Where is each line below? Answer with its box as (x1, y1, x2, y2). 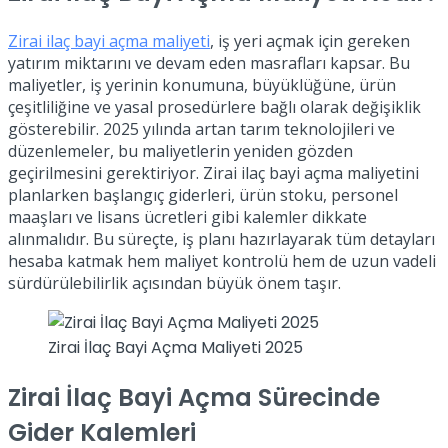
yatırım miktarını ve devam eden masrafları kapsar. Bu (8, 52, 410, 75)
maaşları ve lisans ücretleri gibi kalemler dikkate (8, 206, 367, 229)
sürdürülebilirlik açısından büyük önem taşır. (8, 272, 341, 295)
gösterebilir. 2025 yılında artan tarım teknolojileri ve (8, 118, 395, 141)
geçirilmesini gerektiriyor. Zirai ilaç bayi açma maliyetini (8, 162, 419, 185)
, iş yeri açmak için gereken (210, 30, 410, 53)
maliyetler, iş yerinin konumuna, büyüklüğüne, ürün (8, 74, 396, 97)
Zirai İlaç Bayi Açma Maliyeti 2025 (48, 336, 303, 360)
